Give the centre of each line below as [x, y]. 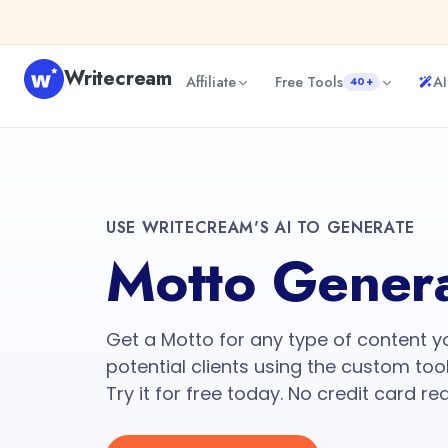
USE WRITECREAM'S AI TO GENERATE [260, 227]
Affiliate [211, 81]
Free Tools [309, 81]
